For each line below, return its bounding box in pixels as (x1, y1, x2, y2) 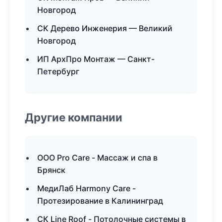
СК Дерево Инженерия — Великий (37, 23, 172, 33)
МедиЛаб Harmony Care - (37, 183, 136, 193)
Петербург (37, 66, 79, 76)
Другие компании (25, 111, 122, 124)
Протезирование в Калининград (37, 196, 163, 206)
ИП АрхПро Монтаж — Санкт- (37, 54, 155, 64)
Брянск (37, 165, 65, 175)
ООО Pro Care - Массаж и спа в (37, 153, 158, 163)
